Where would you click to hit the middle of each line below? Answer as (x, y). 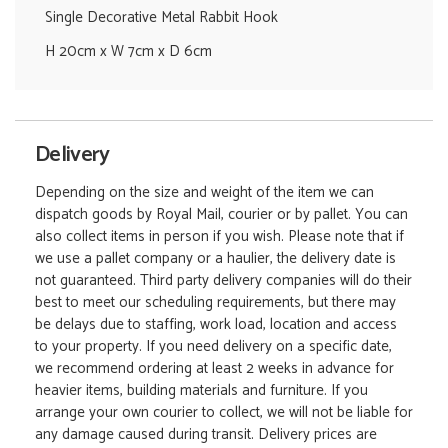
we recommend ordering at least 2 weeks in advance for (214, 368)
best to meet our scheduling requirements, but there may (215, 302)
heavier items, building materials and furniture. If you (201, 390)
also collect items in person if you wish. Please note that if (219, 236)
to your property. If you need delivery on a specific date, (213, 346)
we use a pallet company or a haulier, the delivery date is (215, 258)
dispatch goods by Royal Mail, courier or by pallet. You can (221, 214)
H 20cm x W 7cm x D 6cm (128, 51)
